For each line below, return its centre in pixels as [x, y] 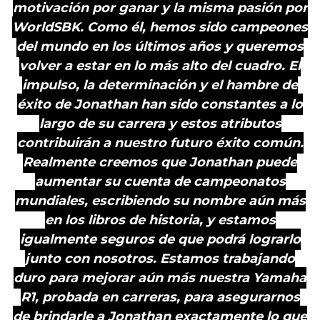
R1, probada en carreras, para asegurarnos [160, 297]
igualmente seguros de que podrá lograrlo [160, 239]
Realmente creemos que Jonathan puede [160, 162]
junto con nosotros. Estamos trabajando [160, 259]
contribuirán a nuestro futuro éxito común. [160, 143]
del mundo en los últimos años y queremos [160, 46]
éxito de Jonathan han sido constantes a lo [160, 104]
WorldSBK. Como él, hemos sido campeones [160, 27]
